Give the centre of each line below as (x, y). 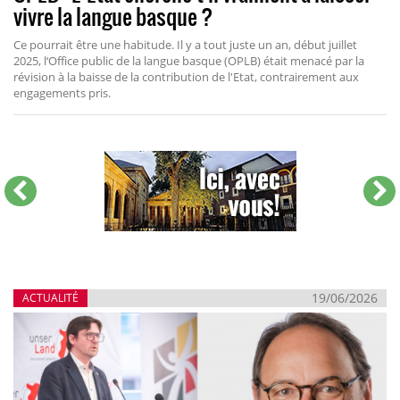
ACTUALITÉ (50, 297)
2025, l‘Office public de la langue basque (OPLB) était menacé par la (189, 60)
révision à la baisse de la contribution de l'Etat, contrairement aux (186, 76)
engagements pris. (62, 92)
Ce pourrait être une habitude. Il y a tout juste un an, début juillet (185, 44)
